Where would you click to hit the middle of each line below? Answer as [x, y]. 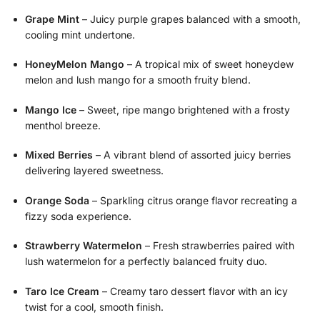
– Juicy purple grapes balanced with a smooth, [190, 19]
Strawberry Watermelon [84, 246]
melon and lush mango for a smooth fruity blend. [138, 80]
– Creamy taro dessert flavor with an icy [194, 291]
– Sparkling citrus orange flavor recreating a [193, 200]
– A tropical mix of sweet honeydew [209, 64]
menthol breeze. [63, 125]
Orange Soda [57, 200]
